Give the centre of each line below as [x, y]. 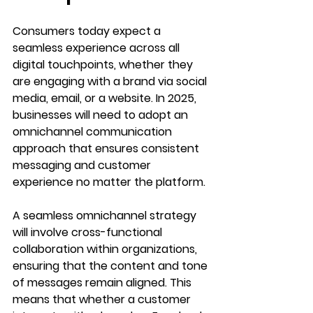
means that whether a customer [103, 299]
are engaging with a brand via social [111, 81]
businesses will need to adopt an [102, 115]
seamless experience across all [97, 48]
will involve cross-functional [89, 232]
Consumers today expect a [88, 31]
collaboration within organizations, [106, 249]
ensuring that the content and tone [111, 265]
